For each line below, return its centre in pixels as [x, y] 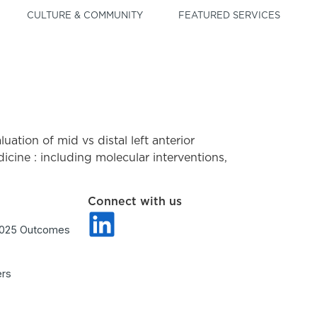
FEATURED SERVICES [230, 16]
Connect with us [135, 202]
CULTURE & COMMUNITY [85, 16]
